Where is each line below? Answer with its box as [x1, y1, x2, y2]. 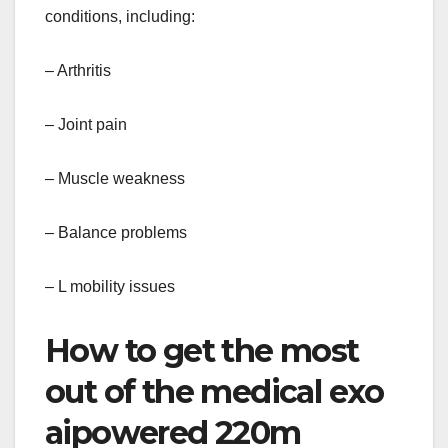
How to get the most [45, 330, 359, 370]
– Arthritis [45, 61, 111, 79]
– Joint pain [45, 115, 127, 133]
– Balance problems [45, 223, 187, 241]
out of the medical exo [45, 371, 384, 411]
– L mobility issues [45, 277, 175, 295]
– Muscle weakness [45, 169, 185, 187]
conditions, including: [45, 7, 195, 25]
